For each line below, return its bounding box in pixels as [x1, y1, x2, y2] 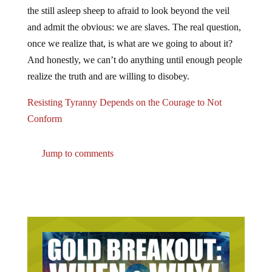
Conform [27, 114, 62, 124]
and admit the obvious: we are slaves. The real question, [27, 22, 241, 33]
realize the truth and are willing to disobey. [27, 71, 189, 82]
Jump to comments [39, 148, 114, 159]
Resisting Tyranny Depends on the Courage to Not [27, 97, 222, 108]
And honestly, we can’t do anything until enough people [27, 55, 242, 66]
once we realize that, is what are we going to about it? [27, 38, 233, 49]
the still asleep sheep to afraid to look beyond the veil [27, 5, 229, 16]
